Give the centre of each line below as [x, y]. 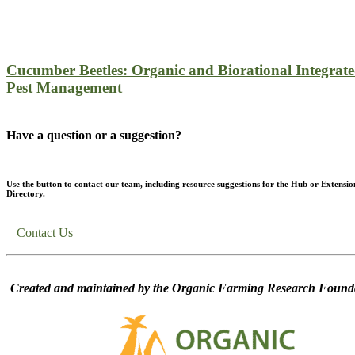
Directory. [26, 193]
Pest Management [64, 87]
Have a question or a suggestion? [94, 135]
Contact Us [45, 232]
